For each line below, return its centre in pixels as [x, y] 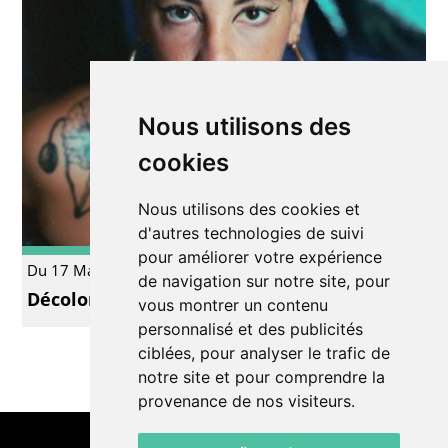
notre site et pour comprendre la [261, 377]
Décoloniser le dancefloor [141, 299]
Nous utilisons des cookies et [248, 209]
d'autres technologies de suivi [250, 233]
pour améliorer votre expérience [259, 257]
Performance [372, 270]
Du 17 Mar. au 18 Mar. [105, 270]
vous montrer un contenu [232, 305]
